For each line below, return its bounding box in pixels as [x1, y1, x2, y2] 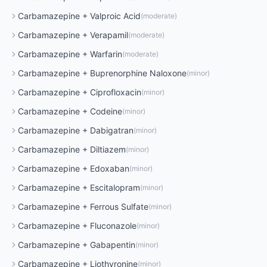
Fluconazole [90, 221, 136, 231]
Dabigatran [90, 125, 133, 135]
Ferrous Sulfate [90, 201, 148, 212]
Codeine [90, 106, 122, 116]
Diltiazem [90, 144, 126, 154]
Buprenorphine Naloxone [90, 68, 187, 78]
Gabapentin [90, 240, 135, 250]
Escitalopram [90, 182, 140, 193]
